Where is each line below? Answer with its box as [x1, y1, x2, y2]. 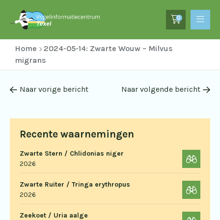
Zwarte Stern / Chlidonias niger [20, 149, 124, 158]
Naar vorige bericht [20, 84, 88, 94]
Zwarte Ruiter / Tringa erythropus [20, 180, 130, 189]
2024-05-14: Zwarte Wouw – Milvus [44, 44, 173, 53]
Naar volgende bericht [121, 84, 200, 94]
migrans [15, 55, 46, 65]
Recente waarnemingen [20, 128, 134, 140]
